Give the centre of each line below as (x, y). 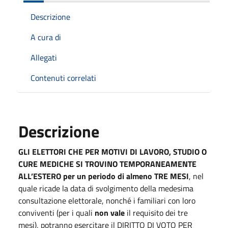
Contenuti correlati (63, 78)
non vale (110, 212)
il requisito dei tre (156, 212)
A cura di (46, 37)
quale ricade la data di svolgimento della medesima (106, 188)
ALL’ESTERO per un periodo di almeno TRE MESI (104, 176)
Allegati (44, 57)
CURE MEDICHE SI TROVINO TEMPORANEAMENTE (107, 164)
